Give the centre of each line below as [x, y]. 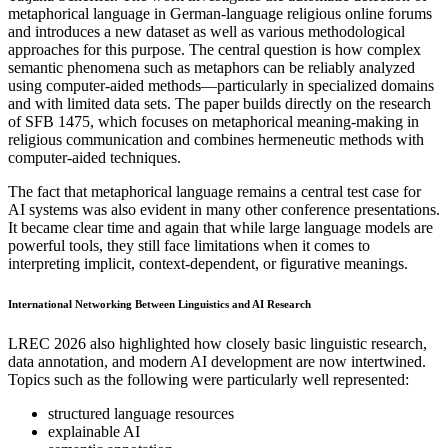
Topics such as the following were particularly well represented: [208, 380]
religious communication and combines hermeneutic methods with [216, 140]
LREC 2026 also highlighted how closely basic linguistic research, [217, 344]
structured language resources [141, 414]
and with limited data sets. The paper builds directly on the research [219, 104]
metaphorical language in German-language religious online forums [220, 14]
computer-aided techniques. [94, 158]
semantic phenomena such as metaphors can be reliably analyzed [211, 68]
